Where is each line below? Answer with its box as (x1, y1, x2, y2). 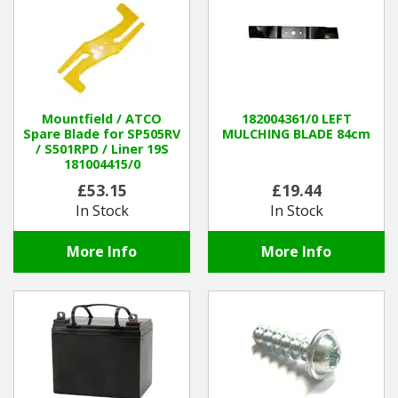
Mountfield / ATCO (42, 110, 162, 128)
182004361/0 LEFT (241, 110, 352, 128)
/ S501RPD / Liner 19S (35, 140, 169, 158)
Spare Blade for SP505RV (23, 125, 180, 143)
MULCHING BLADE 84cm (222, 125, 370, 143)
